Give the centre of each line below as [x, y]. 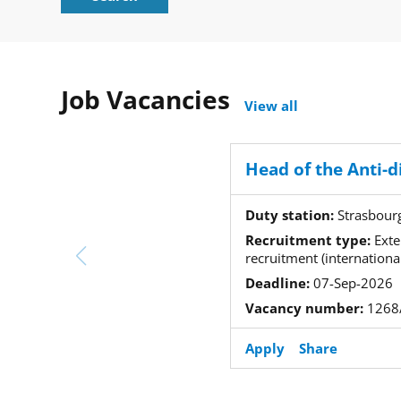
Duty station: [289, 215]
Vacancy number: [304, 308]
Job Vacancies [145, 99]
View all [271, 106]
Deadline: [277, 283]
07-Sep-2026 [351, 283]
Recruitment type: [307, 240]
